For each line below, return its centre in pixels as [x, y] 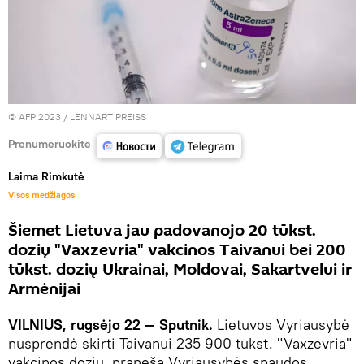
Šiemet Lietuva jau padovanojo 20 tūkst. [162, 230]
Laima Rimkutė [46, 176]
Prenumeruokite [50, 144]
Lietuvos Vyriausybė [281, 324]
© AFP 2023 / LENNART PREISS [77, 116]
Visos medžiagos [41, 195]
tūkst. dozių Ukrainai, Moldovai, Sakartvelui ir [180, 269]
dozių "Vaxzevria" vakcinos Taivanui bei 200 [177, 250]
